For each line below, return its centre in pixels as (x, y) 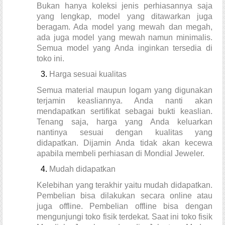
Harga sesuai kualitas (88, 74)
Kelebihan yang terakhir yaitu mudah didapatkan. (125, 185)
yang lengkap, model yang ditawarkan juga (125, 16)
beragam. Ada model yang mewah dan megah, (125, 27)
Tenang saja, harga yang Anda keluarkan (125, 122)
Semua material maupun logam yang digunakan (125, 90)
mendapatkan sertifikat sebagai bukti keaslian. (125, 111)
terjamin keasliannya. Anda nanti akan (125, 101)
